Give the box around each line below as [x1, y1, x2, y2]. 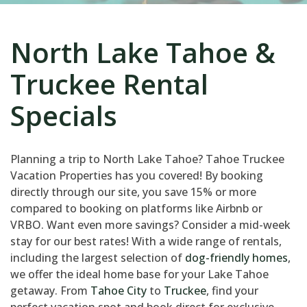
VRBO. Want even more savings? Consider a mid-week [10, 217, 291, 233]
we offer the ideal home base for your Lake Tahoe [10, 267, 269, 282]
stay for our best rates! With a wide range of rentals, [10, 234, 282, 249]
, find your [206, 283, 258, 299]
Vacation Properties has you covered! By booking [10, 168, 263, 184]
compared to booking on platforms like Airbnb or [10, 201, 262, 217]
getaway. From [10, 283, 90, 299]
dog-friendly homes [185, 250, 288, 266]
